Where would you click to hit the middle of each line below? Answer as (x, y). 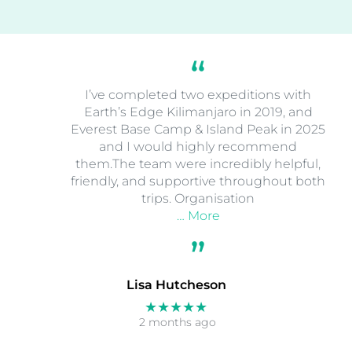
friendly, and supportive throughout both (198, 181)
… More (198, 215)
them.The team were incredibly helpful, (198, 163)
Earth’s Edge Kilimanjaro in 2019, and (198, 112)
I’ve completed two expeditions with (198, 94)
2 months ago (177, 323)
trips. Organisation (198, 198)
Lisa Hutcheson (176, 285)
